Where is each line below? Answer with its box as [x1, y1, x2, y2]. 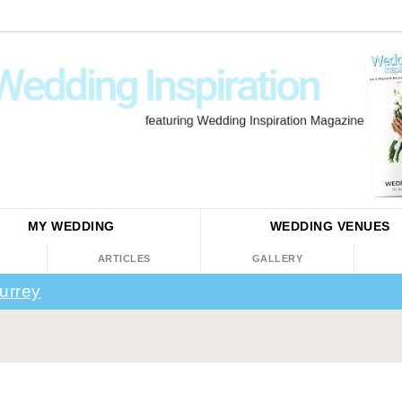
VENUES [336, 218, 390, 233]
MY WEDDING [27, 218, 115, 233]
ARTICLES [97, 252, 151, 264]
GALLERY [251, 252, 303, 264]
